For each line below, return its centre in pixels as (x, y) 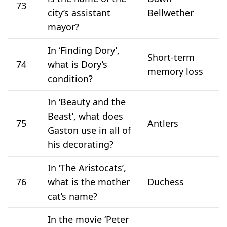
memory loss (175, 71)
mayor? (63, 27)
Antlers (163, 123)
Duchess (166, 182)
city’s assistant (79, 12)
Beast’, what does (85, 116)
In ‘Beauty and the (87, 102)
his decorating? (81, 144)
